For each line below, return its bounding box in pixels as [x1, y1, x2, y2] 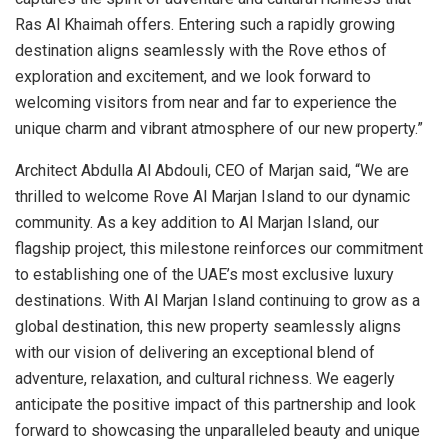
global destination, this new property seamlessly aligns [15, 317, 401, 337]
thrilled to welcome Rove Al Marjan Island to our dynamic [15, 187, 410, 207]
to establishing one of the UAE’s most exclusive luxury [15, 265, 394, 285]
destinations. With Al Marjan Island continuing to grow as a [15, 291, 420, 311]
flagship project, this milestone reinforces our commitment [15, 239, 423, 259]
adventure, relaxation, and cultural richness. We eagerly [15, 369, 395, 389]
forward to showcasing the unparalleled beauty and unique [15, 421, 420, 441]
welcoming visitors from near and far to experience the [15, 93, 397, 113]
